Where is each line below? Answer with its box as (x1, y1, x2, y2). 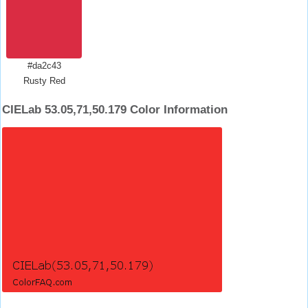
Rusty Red (23, 76, 65, 86)
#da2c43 (27, 60, 61, 71)
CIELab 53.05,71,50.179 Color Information (2, 103, 228, 116)
